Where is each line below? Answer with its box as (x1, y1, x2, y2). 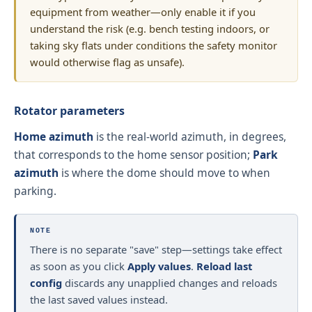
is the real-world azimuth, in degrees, (93, 128, 286, 144)
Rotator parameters (14, 103, 125, 119)
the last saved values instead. (30, 292, 168, 307)
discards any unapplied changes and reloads (62, 276, 277, 290)
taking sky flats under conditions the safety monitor (30, 38, 277, 53)
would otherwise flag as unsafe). (30, 55, 185, 70)
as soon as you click (30, 259, 127, 274)
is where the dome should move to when (58, 164, 270, 180)
